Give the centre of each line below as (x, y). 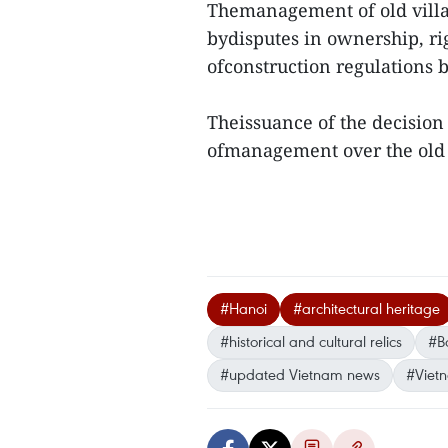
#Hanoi (243, 308)
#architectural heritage (366, 308)
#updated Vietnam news (300, 374)
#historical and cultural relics (311, 341)
